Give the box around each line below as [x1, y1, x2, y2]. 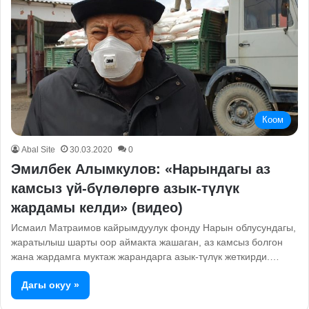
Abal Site [21, 145, 55, 155]
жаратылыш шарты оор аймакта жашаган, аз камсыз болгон [11, 237, 283, 248]
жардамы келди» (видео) [11, 200, 183, 216]
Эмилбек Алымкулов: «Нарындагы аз [11, 161, 270, 177]
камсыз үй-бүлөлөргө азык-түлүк [11, 181, 239, 197]
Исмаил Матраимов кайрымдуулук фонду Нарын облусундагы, [11, 222, 296, 234]
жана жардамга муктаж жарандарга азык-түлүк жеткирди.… [11, 251, 279, 263]
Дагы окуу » [21, 279, 79, 291]
